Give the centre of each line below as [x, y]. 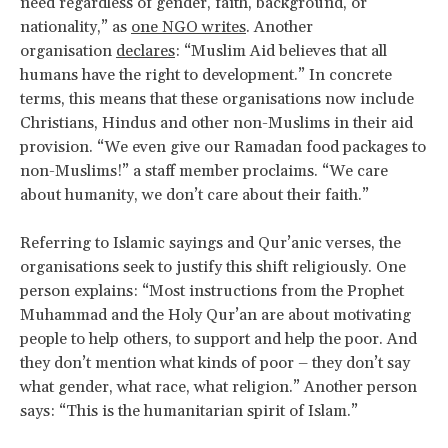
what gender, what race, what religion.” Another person [218, 386]
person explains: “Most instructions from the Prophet [212, 290]
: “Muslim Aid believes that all [281, 50]
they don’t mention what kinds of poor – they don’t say [215, 362]
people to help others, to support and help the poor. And [218, 338]
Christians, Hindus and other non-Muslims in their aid [216, 122]
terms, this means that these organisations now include [217, 98]
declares [145, 50]
